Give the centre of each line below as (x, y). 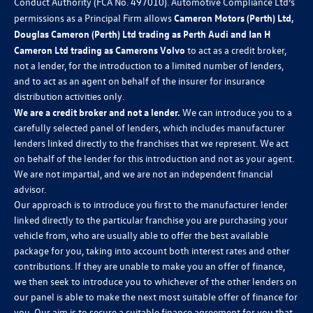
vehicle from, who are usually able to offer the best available (141, 235)
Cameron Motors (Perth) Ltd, (234, 18)
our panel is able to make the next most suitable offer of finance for (156, 297)
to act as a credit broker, (236, 50)
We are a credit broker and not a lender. (97, 112)
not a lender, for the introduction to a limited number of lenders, (149, 66)
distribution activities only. (69, 96)
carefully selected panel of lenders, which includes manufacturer (150, 128)
